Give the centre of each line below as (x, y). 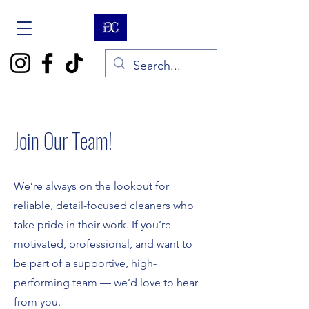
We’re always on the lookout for (91, 186)
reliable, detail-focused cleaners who (104, 205)
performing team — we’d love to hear (106, 282)
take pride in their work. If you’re (92, 225)
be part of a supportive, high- (85, 263)
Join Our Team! (63, 140)
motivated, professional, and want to (103, 244)
